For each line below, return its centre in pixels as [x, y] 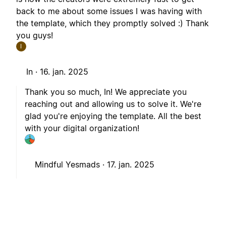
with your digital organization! [82, 128]
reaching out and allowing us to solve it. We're [113, 104]
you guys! [35, 36]
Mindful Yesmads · [71, 165]
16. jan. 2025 [64, 72]
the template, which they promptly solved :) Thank [112, 23]
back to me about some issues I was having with [109, 11]
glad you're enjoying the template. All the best [113, 116]
